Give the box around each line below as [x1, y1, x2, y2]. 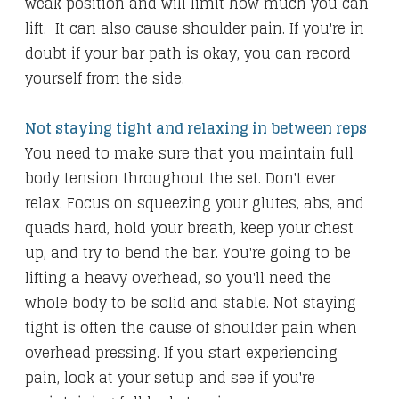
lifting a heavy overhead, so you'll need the [25, 265, 331, 291]
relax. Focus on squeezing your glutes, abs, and [25, 191, 364, 216]
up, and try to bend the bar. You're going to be [25, 240, 351, 266]
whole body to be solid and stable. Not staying [25, 290, 356, 316]
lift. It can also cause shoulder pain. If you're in [25, 16, 364, 42]
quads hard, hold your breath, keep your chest [25, 216, 354, 241]
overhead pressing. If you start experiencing [25, 340, 338, 366]
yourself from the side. [25, 66, 184, 92]
